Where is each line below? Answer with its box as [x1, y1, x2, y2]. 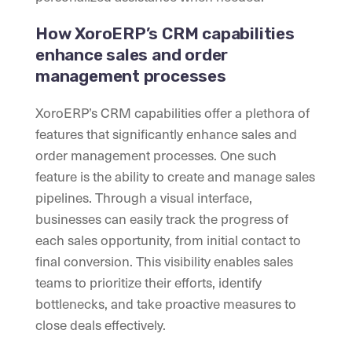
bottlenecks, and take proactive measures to [35, 293, 296, 314]
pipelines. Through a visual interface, [35, 187, 252, 208]
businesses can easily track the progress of [35, 208, 288, 229]
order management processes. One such [35, 145, 277, 166]
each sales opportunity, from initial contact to [35, 229, 301, 251]
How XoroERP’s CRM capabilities [35, 24, 295, 44]
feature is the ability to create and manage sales [35, 166, 315, 187]
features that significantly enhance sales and [35, 123, 297, 145]
